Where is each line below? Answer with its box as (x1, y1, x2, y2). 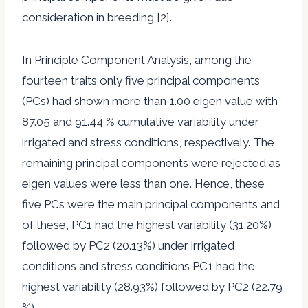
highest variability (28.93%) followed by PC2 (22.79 (22, 279, 283, 294)
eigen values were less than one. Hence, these (22, 176, 265, 190)
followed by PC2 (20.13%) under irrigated (22, 238, 234, 252)
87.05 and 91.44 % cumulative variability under (22, 114, 259, 129)
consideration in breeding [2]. (22, 10, 172, 24)
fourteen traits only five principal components (22, 73, 260, 87)
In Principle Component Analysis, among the (22, 52, 252, 67)
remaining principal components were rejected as (22, 155, 280, 170)
